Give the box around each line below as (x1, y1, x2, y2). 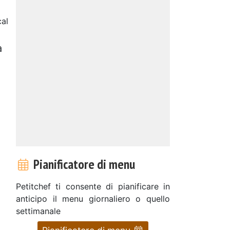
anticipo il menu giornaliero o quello (16, 193, 170, 204)
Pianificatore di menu (30, 155, 135, 172)
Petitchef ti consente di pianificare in (16, 181, 170, 191)
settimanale (16, 205, 61, 216)
